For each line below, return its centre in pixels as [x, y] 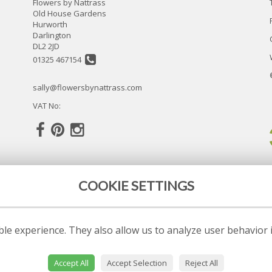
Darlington [52, 36]
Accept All [71, 263]
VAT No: [47, 105]
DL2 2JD [46, 46]
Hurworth [50, 25]
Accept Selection [137, 263]
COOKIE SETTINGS [136, 186]
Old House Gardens [70, 14]
